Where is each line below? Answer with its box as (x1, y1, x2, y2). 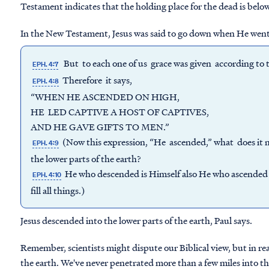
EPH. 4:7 (32, 59, 59, 69)
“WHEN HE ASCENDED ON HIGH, (31, 90, 180, 103)
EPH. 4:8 (32, 76, 59, 86)
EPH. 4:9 (32, 138, 59, 148)
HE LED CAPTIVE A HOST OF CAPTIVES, (31, 105, 209, 118)
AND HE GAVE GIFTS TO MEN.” (31, 120, 169, 133)
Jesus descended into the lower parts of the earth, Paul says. (20, 214, 252, 227)
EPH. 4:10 (32, 170, 62, 180)
